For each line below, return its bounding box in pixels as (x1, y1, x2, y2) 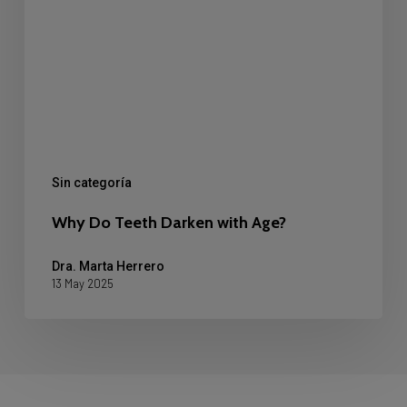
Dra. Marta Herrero (51, 258, 164, 273)
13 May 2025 (51, 275, 114, 291)
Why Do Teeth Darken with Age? (51, 212, 286, 233)
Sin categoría (51, 174, 132, 190)
